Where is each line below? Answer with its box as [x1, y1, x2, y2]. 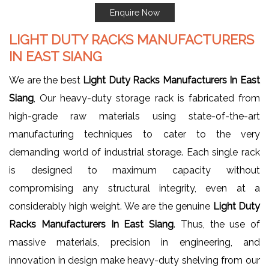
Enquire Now [109, 7, 160, 17]
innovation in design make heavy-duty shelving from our [9, 254, 260, 266]
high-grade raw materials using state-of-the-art [9, 110, 260, 122]
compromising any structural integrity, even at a [9, 182, 260, 194]
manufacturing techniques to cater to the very [9, 128, 260, 140]
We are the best [9, 74, 83, 86]
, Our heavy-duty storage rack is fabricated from [34, 92, 260, 104]
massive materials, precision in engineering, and [9, 236, 260, 248]
